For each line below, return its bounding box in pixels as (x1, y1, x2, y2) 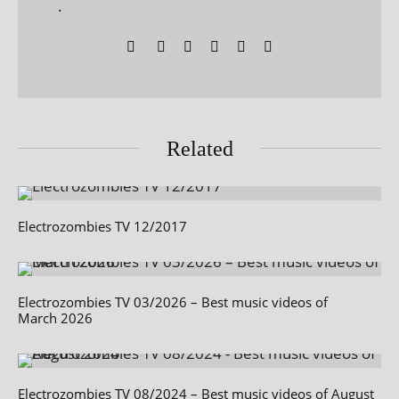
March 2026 (18, 308, 93, 327)
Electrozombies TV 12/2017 (18, 216, 187, 235)
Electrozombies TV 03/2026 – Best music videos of (18, 292, 328, 311)
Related (166, 136, 233, 160)
